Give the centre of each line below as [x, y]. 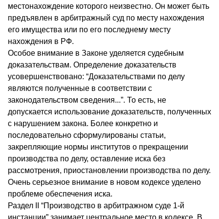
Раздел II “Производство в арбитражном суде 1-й [96, 205]
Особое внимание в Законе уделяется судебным [96, 53]
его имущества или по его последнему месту [89, 29]
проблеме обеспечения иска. [60, 194]
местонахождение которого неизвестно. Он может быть [109, 6]
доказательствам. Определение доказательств [92, 65]
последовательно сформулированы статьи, [87, 135]
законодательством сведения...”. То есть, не [87, 100]
